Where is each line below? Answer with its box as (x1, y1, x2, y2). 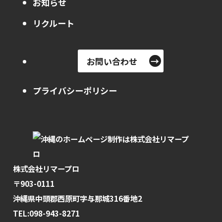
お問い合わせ (87, 55, 138, 67)
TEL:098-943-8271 (13, 208, 80, 219)
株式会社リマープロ (13, 163, 80, 174)
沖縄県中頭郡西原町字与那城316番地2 (13, 193, 143, 204)
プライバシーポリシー (33, 84, 117, 97)
